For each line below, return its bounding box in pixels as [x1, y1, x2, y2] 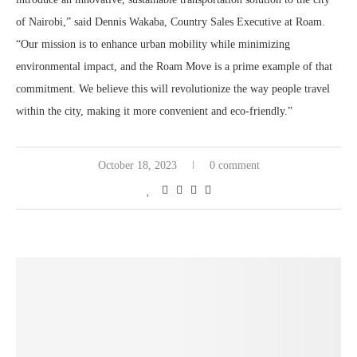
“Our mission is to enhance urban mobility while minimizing [16, 38, 290, 50]
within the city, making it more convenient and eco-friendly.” [16, 105, 292, 117]
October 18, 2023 [97, 159, 177, 171]
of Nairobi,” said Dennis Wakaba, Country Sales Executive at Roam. [16, 16, 325, 28]
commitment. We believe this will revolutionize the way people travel [16, 83, 330, 95]
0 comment [209, 159, 260, 171]
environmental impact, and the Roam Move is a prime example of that [16, 61, 332, 73]
